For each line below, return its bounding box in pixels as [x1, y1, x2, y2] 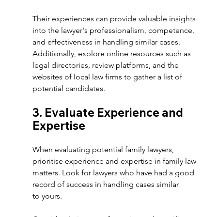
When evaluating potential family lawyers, [32, 145, 176, 154]
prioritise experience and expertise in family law [32, 156, 199, 166]
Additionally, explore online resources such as [32, 49, 193, 58]
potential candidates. [32, 84, 108, 93]
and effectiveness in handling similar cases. [32, 37, 183, 46]
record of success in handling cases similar [32, 180, 181, 189]
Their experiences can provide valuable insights [32, 14, 198, 23]
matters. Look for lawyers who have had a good [32, 168, 197, 177]
